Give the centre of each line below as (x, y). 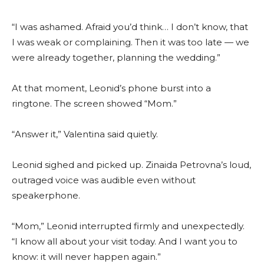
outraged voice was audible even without (104, 180)
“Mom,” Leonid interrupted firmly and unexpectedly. (128, 226)
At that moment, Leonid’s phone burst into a (111, 88)
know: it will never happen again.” (86, 257)
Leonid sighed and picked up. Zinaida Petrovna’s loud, (131, 165)
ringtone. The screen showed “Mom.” (94, 104)
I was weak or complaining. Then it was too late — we (131, 42)
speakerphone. (46, 196)
